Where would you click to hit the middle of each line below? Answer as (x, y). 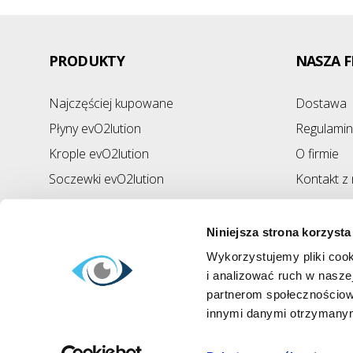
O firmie (317, 154)
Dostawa (321, 103)
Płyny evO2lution (95, 128)
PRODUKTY (87, 61)
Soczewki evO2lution (106, 179)
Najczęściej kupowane (111, 103)
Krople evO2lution (99, 154)
